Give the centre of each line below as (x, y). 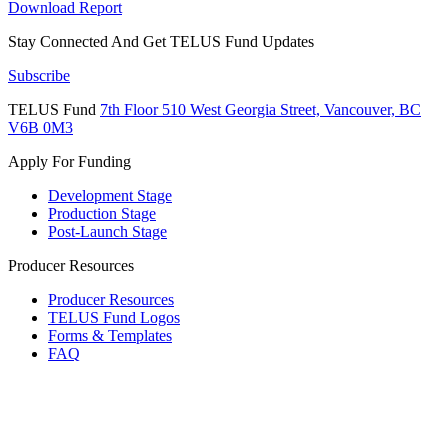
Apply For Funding (69, 161)
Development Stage (110, 195)
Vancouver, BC (372, 109)
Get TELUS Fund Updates (226, 41)
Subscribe (39, 75)
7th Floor (129, 109)
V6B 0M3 (40, 127)
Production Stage (102, 213)
